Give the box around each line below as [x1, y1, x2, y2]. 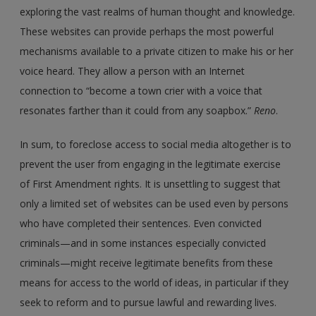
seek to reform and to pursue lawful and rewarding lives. [20, 295, 277, 309]
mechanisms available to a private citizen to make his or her [20, 44, 294, 58]
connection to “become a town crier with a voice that [20, 83, 263, 97]
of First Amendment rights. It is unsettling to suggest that [20, 176, 281, 190]
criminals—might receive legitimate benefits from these [20, 255, 274, 269]
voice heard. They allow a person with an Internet [20, 63, 245, 78]
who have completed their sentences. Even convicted [20, 216, 262, 230]
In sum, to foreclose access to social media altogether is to [20, 137, 292, 151]
